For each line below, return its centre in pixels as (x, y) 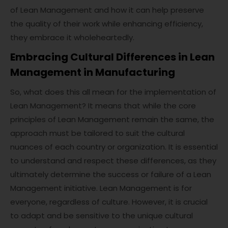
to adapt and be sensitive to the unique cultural (102, 216)
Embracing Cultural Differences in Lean (112, 57)
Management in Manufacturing (93, 73)
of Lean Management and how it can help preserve (107, 10)
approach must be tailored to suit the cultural (97, 133)
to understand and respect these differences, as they (113, 161)
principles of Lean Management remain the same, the (112, 120)
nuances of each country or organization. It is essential (114, 147)
